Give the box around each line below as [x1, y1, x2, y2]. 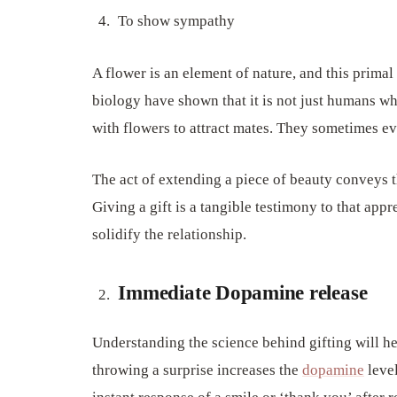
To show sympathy [118, 12, 236, 29]
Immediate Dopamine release [118, 281, 368, 305]
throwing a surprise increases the [92, 361, 302, 378]
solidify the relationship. [92, 226, 246, 244]
